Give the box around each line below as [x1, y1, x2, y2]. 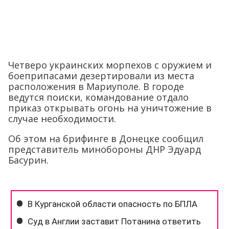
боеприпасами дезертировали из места [8, 70, 194, 82]
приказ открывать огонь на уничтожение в [8, 102, 212, 114]
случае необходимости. [8, 112, 116, 125]
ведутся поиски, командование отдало [8, 91, 189, 103]
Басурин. [8, 154, 49, 166]
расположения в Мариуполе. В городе [8, 80, 184, 93]
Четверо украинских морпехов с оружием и [8, 59, 212, 71]
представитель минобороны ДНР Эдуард [8, 143, 201, 155]
